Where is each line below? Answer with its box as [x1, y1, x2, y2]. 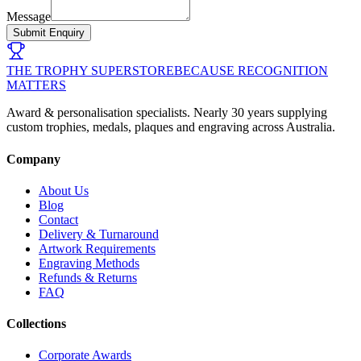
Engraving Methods [39, 255, 139, 270]
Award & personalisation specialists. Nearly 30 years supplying [6, 106, 327, 120]
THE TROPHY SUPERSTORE [6, 64, 174, 78]
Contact [39, 212, 78, 226]
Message [6, 10, 51, 24]
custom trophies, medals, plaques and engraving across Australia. [6, 120, 335, 135]
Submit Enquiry [13, 27, 85, 39]
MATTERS [6, 78, 66, 93]
